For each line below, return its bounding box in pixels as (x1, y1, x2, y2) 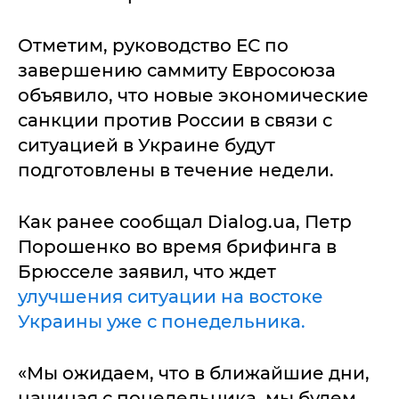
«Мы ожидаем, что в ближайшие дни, (18, 362, 370, 385)
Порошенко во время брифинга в (18, 236, 337, 258)
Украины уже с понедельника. (18, 311, 305, 333)
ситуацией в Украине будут (18, 134, 275, 157)
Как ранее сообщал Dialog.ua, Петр (18, 211, 352, 233)
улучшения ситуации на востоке (18, 286, 323, 308)
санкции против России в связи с (18, 110, 332, 132)
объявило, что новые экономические (18, 85, 369, 107)
